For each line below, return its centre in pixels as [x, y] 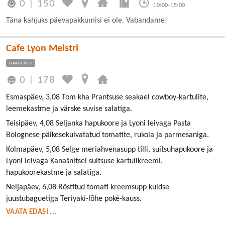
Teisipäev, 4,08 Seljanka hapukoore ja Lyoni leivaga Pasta [98, 124]
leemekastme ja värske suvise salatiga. [69, 109]
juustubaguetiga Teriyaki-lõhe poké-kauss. [74, 199]
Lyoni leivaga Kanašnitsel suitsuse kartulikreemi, [84, 161]
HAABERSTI [21, 63]
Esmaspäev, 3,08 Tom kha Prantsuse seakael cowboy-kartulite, [107, 97]
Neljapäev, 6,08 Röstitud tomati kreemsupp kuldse [88, 187]
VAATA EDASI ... [31, 212]
